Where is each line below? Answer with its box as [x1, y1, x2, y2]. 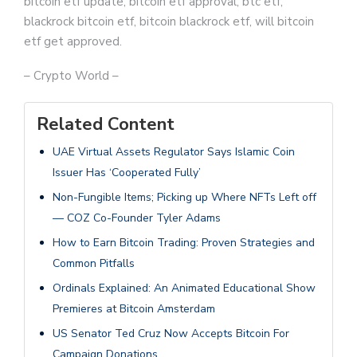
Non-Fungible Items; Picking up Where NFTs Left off [53, 190, 316, 206]
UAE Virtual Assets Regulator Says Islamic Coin [53, 144, 295, 160]
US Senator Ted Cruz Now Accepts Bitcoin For [53, 326, 289, 342]
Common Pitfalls [53, 256, 135, 272]
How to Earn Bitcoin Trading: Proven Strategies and [53, 235, 315, 251]
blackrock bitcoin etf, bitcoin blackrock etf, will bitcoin [24, 14, 314, 30]
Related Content [37, 112, 175, 137]
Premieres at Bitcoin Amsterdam [53, 301, 215, 317]
